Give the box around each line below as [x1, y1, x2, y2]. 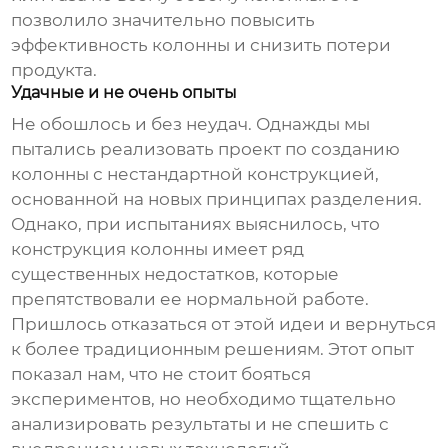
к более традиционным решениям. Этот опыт [11, 339, 415, 360]
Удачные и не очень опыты [11, 83, 238, 103]
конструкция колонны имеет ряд [11, 239, 305, 260]
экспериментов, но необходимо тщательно [11, 389, 397, 410]
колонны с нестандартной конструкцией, [11, 164, 380, 185]
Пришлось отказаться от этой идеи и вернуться [11, 314, 437, 335]
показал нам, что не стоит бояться [11, 364, 312, 385]
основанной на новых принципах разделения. [11, 189, 423, 210]
